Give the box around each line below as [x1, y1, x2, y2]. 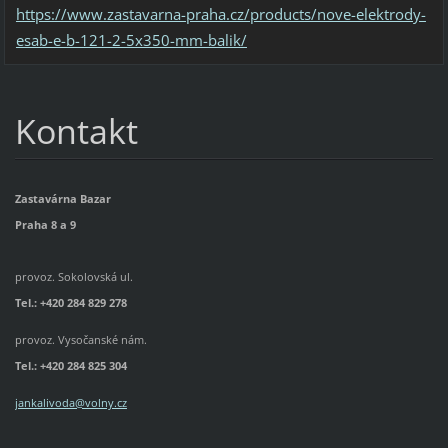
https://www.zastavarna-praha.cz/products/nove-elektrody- [15, 3, 426, 24]
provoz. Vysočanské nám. [14, 331, 147, 347]
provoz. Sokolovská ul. [14, 268, 136, 284]
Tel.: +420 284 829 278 [14, 294, 127, 310]
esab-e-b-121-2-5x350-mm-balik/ [15, 29, 247, 50]
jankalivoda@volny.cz [14, 395, 127, 411]
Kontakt [14, 108, 138, 155]
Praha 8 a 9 [14, 216, 76, 232]
